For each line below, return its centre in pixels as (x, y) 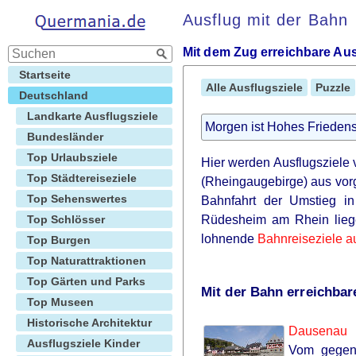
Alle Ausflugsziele (254, 87)
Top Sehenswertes (77, 199)
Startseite (45, 75)
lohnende (229, 239)
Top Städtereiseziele (82, 178)
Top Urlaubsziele (72, 157)
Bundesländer (65, 137)
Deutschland (54, 95)
